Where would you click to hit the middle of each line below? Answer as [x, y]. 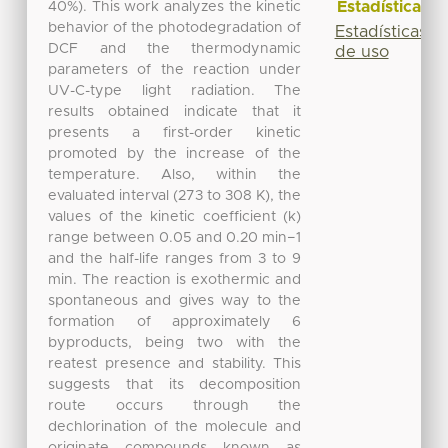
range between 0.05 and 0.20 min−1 [175, 237]
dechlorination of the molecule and [175, 426]
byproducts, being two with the [175, 342]
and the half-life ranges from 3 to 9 [175, 258]
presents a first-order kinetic [175, 132]
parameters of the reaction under [175, 69]
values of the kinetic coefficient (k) [175, 216]
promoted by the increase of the [175, 153]
